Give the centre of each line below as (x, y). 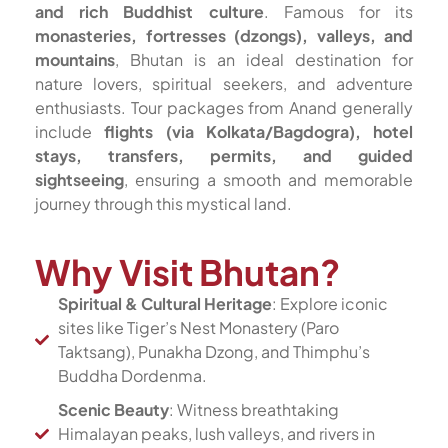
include (70, 131)
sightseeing (79, 179)
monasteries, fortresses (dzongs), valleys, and (224, 35)
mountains (75, 59)
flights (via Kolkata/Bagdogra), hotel (258, 131)
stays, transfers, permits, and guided (224, 155)
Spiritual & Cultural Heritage (164, 303)
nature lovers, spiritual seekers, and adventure (224, 83)
